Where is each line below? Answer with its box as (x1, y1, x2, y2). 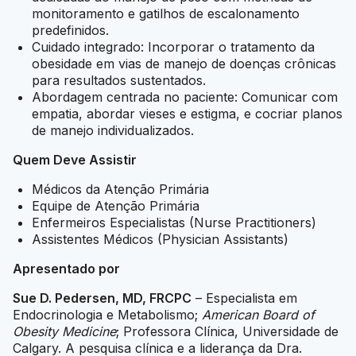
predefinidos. (32, 22, 109, 39)
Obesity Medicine (13, 323, 116, 340)
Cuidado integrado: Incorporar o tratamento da (32, 39, 315, 56)
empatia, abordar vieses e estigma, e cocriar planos (32, 106, 342, 122)
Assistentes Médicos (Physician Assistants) (32, 231, 288, 248)
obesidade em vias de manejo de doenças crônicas (32, 56, 336, 72)
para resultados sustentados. (32, 72, 206, 89)
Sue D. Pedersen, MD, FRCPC (13, 290, 192, 307)
